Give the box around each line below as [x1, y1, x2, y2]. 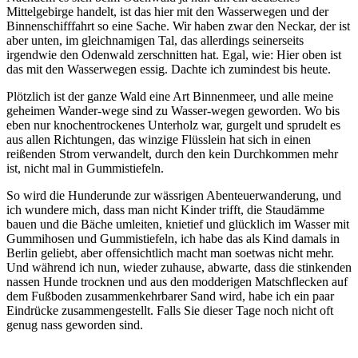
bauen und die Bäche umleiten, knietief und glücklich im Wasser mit [6, 217, 349, 231]
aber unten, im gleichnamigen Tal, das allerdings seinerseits [6, 33, 304, 47]
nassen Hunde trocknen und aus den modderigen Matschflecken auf [6, 274, 348, 288]
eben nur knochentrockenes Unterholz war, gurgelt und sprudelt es [6, 117, 340, 132]
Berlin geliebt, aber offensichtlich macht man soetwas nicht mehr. [6, 245, 334, 260]
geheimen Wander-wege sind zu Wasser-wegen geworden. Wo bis [6, 103, 340, 117]
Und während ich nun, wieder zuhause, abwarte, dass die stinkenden [6, 260, 352, 274]
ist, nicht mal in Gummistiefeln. [6, 161, 164, 175]
